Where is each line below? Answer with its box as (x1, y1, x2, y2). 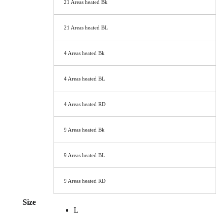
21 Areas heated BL (64, 25, 108, 31)
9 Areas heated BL (64, 152, 105, 159)
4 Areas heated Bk (64, 50, 105, 56)
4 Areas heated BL (64, 76, 105, 82)
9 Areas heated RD (64, 178, 106, 184)
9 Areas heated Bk (64, 127, 105, 133)
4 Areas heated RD (64, 101, 106, 108)
